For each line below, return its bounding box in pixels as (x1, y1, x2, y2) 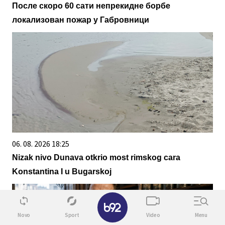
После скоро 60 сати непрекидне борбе (12, 2, 170, 11)
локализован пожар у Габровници (12, 16, 149, 25)
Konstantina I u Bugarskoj (12, 167, 111, 176)
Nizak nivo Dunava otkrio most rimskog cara (12, 153, 180, 162)
